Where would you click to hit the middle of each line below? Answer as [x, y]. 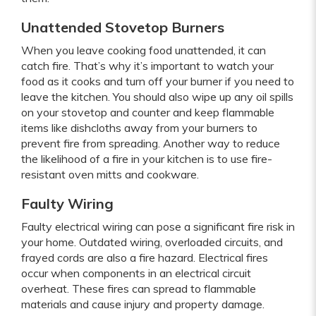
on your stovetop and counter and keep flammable [148, 112]
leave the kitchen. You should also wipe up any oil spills [157, 96]
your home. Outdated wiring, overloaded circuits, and [152, 242]
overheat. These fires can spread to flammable [139, 288]
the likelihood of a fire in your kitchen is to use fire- [147, 158]
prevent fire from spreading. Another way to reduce [151, 143]
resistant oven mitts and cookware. [110, 174]
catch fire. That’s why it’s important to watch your [147, 65]
